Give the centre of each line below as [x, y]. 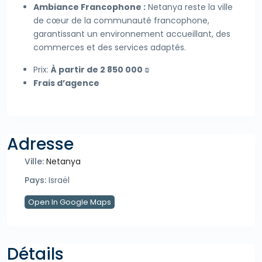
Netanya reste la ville [189, 7]
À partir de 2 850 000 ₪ [100, 70]
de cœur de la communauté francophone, [121, 21]
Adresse [40, 144]
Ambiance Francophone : [89, 7]
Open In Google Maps [70, 202]
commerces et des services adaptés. [110, 48]
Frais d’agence [66, 83]
